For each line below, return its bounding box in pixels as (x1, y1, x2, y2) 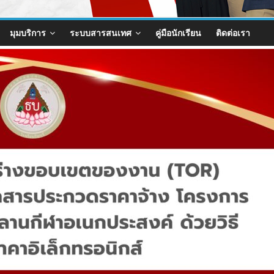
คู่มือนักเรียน (155, 26, 201, 39)
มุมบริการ (10, 26, 46, 39)
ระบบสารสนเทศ (70, 26, 131, 39)
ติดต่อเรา (216, 26, 250, 39)
